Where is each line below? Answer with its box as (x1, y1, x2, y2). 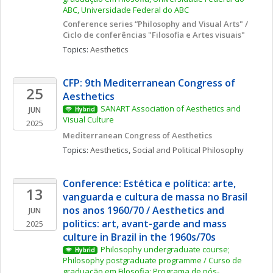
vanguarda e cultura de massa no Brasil (63, 190, 247, 204)
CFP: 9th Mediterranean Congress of (63, 76, 235, 90)
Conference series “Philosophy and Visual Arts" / (63, 18, 248, 29)
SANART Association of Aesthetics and (100, 103, 241, 114)
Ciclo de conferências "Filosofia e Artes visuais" (63, 29, 245, 40)
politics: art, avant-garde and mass (63, 217, 227, 230)
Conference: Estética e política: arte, (63, 177, 236, 190)
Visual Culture (63, 114, 114, 125)
